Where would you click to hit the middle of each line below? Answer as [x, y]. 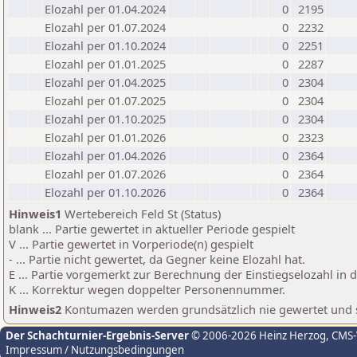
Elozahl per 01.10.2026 [105, 192]
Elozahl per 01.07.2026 [105, 174]
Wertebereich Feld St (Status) [141, 214]
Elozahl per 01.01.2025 [105, 64]
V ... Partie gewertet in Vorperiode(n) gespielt [131, 244]
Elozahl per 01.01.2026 [105, 137]
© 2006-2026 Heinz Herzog [257, 335]
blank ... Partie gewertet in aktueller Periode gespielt [152, 229]
